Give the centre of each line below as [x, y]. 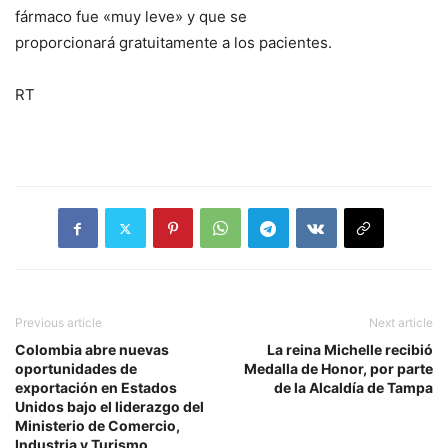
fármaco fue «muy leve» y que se [131, 17]
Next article [401, 323]
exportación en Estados [96, 388]
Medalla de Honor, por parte [338, 369]
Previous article [58, 323]
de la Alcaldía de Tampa [353, 388]
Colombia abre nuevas [92, 350]
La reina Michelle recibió [350, 350]
